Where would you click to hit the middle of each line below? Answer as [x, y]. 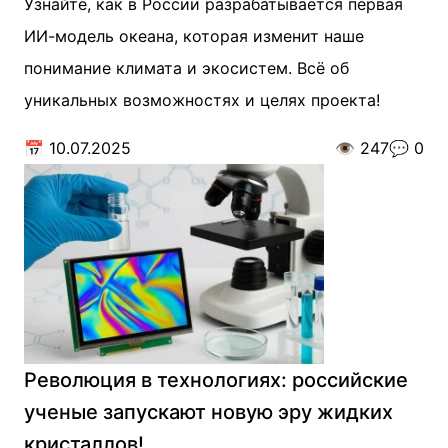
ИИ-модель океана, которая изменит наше [194, 36]
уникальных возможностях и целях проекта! [202, 100]
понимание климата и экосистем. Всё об [186, 68]
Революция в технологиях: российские [216, 380]
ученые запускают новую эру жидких [208, 412]
